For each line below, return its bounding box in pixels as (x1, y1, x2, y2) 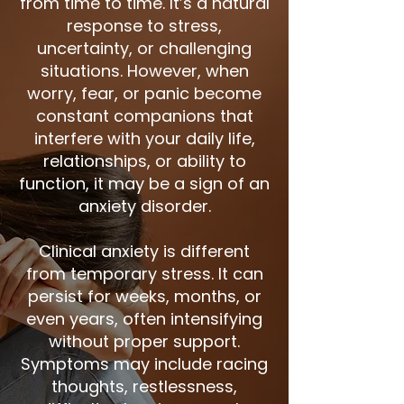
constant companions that (35, 105, 253, 127)
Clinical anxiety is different (39, 240, 250, 262)
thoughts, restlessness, (51, 375, 237, 398)
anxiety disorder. (78, 195, 211, 217)
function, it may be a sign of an (19, 172, 270, 195)
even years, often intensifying (26, 308, 262, 330)
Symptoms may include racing (21, 353, 268, 375)
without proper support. (49, 330, 240, 353)
